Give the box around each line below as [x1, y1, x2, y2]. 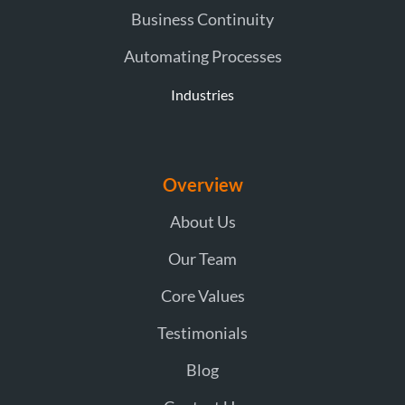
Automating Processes [123, 45, 282, 66]
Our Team [168, 248, 237, 268]
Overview [162, 173, 243, 195]
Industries [171, 85, 234, 103]
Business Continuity [131, 8, 274, 29]
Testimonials [157, 322, 248, 343]
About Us [169, 211, 236, 231]
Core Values [160, 285, 245, 306]
